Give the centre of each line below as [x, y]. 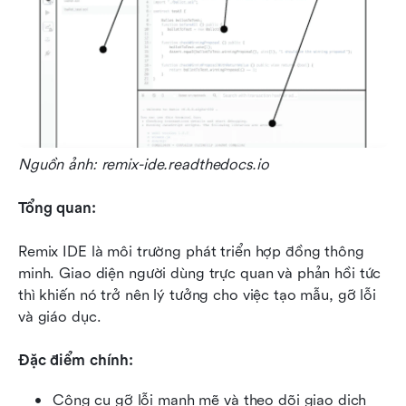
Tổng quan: [57, 208]
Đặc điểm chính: [76, 360]
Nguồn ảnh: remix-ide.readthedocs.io [144, 164]
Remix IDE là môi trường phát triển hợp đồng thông [191, 251]
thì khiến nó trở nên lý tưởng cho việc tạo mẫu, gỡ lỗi [198, 295]
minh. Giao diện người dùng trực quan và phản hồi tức [200, 273]
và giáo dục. [60, 316]
